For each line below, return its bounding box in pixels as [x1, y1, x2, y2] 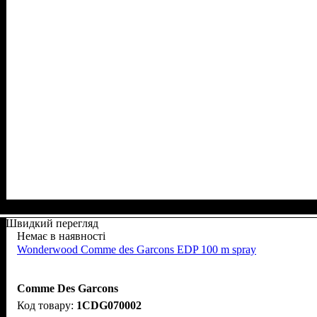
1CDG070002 [76, 299, 142, 311]
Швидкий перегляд [6, 217, 98, 229]
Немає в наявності [17, 229, 105, 242]
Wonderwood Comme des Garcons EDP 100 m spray [17, 243, 256, 255]
